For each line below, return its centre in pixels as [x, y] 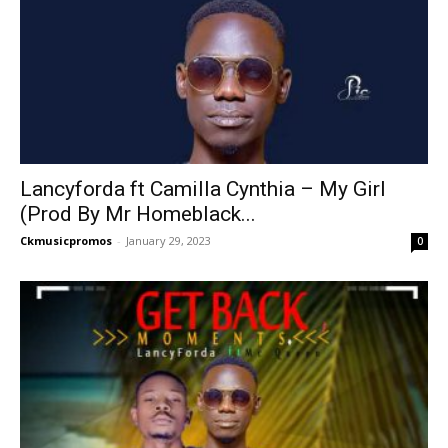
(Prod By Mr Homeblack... [138, 214]
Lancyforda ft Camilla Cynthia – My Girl [203, 189]
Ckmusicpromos [66, 241]
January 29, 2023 [168, 241]
